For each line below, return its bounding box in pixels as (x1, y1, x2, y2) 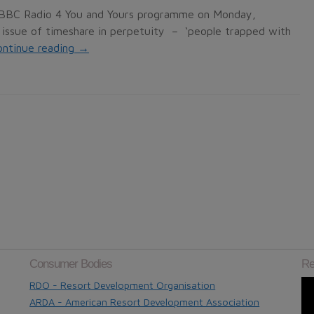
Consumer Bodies (29, 257, 113, 271)
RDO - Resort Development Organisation (29, 278, 216, 291)
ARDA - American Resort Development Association (29, 295, 260, 308)
